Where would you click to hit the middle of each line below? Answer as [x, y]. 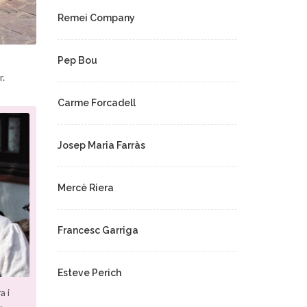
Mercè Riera [85, 188]
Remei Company [96, 18]
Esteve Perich [89, 273]
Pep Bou [77, 60]
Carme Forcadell [96, 103]
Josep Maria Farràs [101, 145]
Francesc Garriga [98, 230]
